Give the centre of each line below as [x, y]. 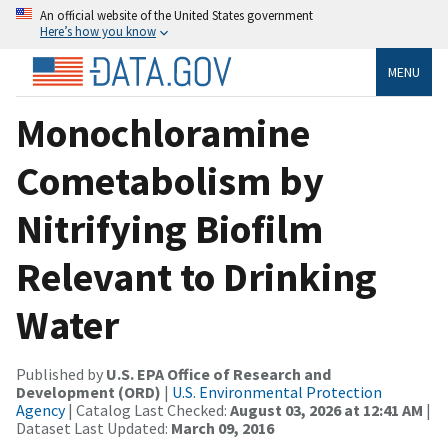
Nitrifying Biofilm [169, 228]
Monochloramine [163, 132]
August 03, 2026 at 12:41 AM [326, 409]
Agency [40, 409]
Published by [61, 373]
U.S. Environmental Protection [277, 391]
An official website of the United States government [176, 15]
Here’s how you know [98, 31]
